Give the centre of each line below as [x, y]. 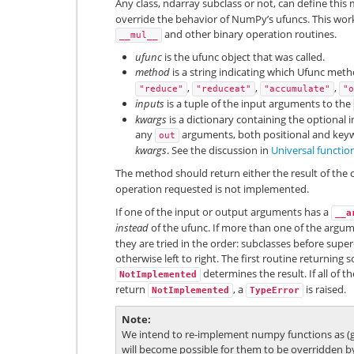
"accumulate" [297, 89]
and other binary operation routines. [249, 34]
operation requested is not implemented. [212, 189]
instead [132, 227]
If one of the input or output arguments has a [223, 211]
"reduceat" [224, 89]
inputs [150, 104]
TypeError [275, 290]
